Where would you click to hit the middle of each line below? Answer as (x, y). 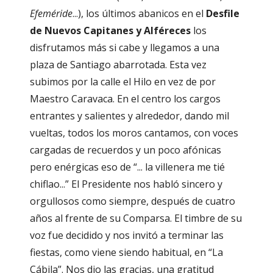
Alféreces (167, 31)
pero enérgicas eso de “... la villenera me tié (127, 167)
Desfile (223, 14)
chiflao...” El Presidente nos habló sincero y (126, 184)
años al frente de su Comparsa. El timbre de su (136, 218)
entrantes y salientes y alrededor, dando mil (129, 116)
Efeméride (51, 14)
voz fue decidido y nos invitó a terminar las (127, 236)
